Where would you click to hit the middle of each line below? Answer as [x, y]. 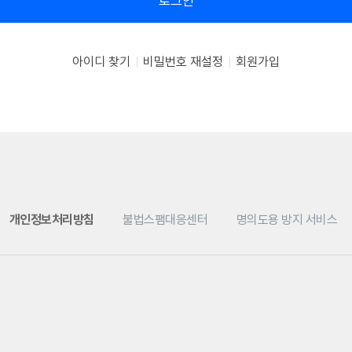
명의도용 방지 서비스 [287, 220]
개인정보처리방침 [51, 220]
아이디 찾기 [101, 62]
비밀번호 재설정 [183, 62]
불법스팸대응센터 [165, 220]
